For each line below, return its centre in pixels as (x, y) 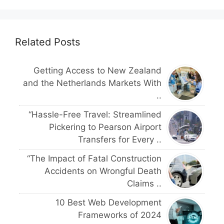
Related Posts (47, 42)
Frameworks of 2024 (120, 215)
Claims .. (144, 183)
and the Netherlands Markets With (92, 83)
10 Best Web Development (108, 202)
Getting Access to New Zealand (97, 70)
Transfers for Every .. (120, 139)
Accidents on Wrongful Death (103, 171)
